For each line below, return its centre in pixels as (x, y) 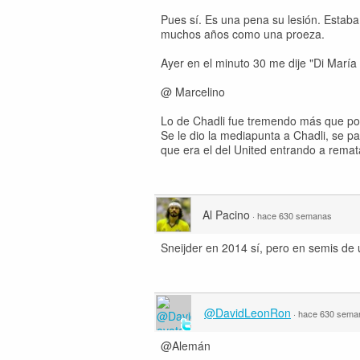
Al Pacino (226, 215)
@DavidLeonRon (247, 313)
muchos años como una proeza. (243, 34)
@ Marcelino (193, 92)
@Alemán (186, 346)
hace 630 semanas (295, 215)
